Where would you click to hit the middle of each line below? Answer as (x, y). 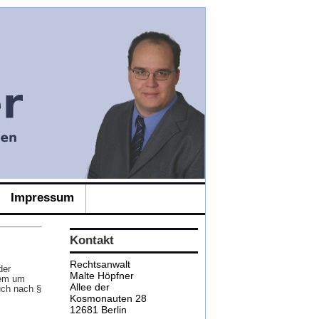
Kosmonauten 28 (108, 298)
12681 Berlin (98, 310)
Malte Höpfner (102, 276)
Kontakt (92, 240)
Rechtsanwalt (100, 264)
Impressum (42, 197)
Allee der (90, 287)
